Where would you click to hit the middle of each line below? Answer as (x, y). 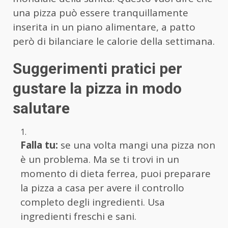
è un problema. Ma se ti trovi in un (100, 159)
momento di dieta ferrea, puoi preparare (116, 173)
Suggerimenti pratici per (97, 68)
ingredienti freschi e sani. (78, 216)
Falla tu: (39, 145)
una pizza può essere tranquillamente (101, 12)
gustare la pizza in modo (97, 88)
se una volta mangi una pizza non (137, 145)
